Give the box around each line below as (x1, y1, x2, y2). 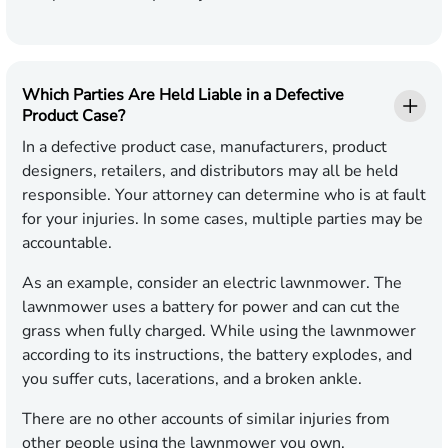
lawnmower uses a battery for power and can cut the (22, 296, 400, 319)
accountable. (22, 232, 112, 255)
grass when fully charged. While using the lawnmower (22, 320, 416, 343)
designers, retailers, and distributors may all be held (22, 160, 398, 183)
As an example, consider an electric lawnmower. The (22, 272, 402, 295)
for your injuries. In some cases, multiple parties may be (22, 208, 423, 231)
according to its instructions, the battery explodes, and (22, 344, 412, 367)
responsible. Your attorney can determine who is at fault (22, 184, 426, 207)
